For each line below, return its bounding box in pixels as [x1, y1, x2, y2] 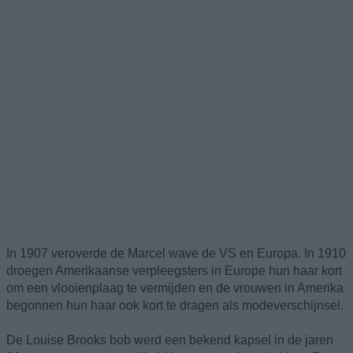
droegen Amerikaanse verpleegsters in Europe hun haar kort [6, 263, 342, 277]
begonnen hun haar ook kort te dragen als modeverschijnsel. [6, 298, 344, 312]
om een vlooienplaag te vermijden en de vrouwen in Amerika [6, 281, 344, 295]
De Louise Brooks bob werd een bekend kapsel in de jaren [6, 333, 333, 347]
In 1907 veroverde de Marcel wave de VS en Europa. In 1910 [6, 246, 346, 260]
